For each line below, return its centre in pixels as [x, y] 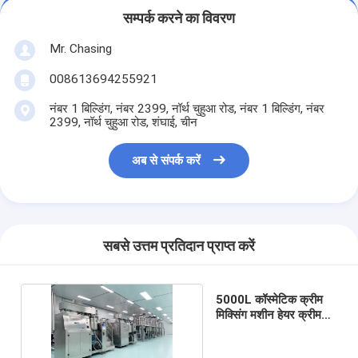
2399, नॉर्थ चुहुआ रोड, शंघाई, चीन [123, 122]
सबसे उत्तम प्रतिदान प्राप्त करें [179, 247]
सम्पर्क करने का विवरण [179, 19]
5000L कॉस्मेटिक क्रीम [269, 299]
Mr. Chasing [80, 48]
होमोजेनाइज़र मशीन [257, 330]
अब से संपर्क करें [167, 161]
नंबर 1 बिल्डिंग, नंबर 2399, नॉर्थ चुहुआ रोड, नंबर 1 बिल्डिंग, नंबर [187, 108]
